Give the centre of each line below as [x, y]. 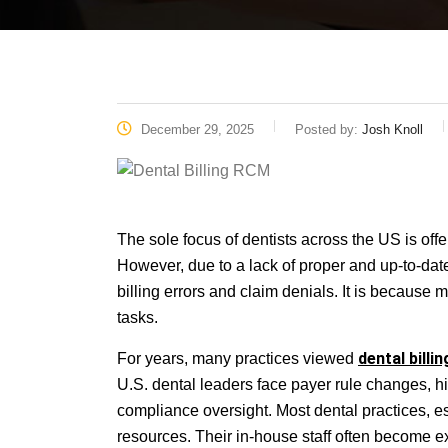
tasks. [137, 317]
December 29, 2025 [195, 129]
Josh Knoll [392, 129]
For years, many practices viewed [237, 358]
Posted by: [328, 129]
